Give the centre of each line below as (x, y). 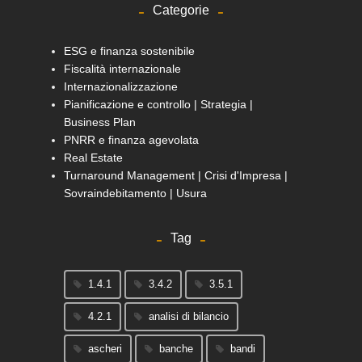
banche (176, 348)
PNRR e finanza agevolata (131, 139)
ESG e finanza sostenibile (129, 51)
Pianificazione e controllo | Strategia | (158, 104)
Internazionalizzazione (121, 86)
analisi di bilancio (189, 316)
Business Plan (100, 122)
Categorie (181, 10)
